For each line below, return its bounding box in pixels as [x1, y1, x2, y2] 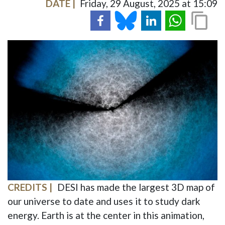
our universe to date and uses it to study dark [8, 195, 200, 207]
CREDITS [8, 181, 47, 193]
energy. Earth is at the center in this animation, [8, 209, 204, 221]
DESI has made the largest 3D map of [57, 181, 215, 193]
